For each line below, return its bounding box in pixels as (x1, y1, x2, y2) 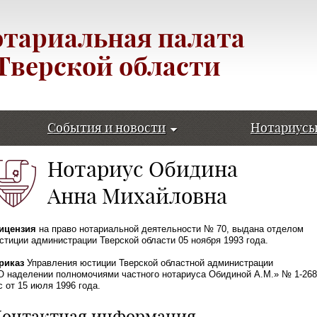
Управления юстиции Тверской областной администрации (24, 258, 273, 268)
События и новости (47, 120, 166, 136)
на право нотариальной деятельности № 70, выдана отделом (36, 224, 304, 234)
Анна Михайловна (47, 183, 227, 209)
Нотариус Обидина (47, 156, 238, 183)
